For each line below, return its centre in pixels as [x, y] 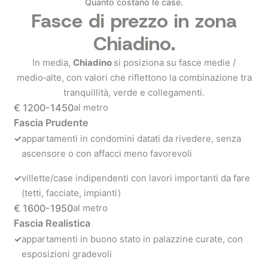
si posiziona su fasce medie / [175, 63]
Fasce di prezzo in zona [134, 21]
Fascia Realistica [52, 223]
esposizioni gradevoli [67, 254]
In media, [53, 63]
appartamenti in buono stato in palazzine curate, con [132, 239]
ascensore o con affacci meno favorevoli [107, 153]
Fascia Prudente [51, 123]
